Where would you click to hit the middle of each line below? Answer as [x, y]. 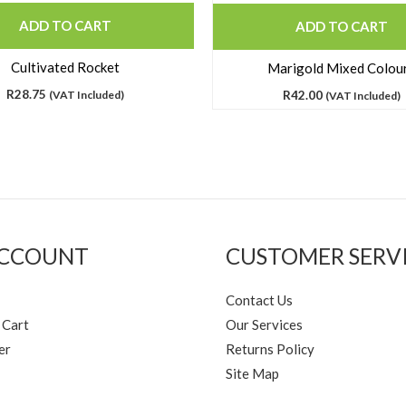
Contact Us [259, 300]
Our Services [264, 324]
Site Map [252, 373]
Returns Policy [270, 348]
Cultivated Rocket [65, 68]
